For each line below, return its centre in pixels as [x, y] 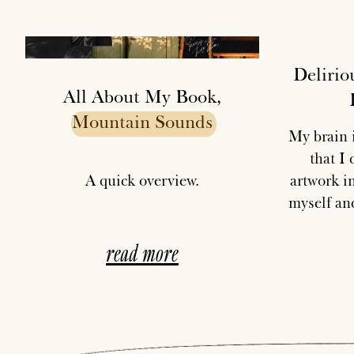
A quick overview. [142, 180]
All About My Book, [142, 96]
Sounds [184, 121]
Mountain [111, 121]
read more [142, 252]
